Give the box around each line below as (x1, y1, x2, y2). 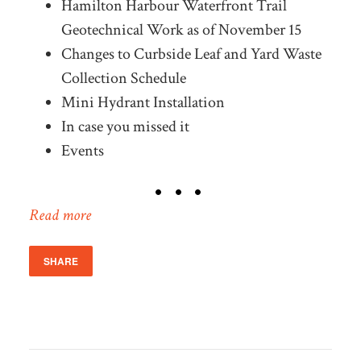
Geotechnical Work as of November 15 (60, 19, 301, 41)
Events (60, 140, 104, 162)
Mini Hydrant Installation (60, 92, 225, 114)
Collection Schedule (60, 68, 186, 89)
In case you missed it (60, 116, 189, 138)
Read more (28, 205, 91, 226)
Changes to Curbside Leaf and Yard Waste (60, 44, 322, 65)
